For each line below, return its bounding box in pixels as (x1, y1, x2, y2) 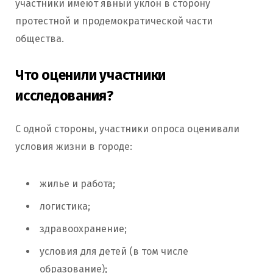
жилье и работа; (40, 177, 115, 190)
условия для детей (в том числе (40, 245, 188, 257)
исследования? (15, 87, 114, 104)
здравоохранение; (40, 222, 127, 235)
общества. (15, 33, 64, 45)
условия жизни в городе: (15, 140, 132, 152)
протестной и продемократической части (15, 15, 213, 27)
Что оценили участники (15, 66, 166, 83)
